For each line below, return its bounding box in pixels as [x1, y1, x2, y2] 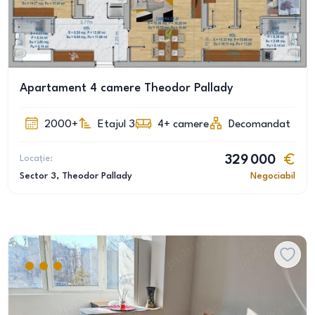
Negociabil [250, 172, 295, 181]
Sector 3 [20, 172, 56, 181]
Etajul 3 [98, 119, 135, 130]
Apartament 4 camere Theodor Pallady [20, 82, 233, 94]
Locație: [20, 154, 53, 163]
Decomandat [229, 119, 290, 130]
